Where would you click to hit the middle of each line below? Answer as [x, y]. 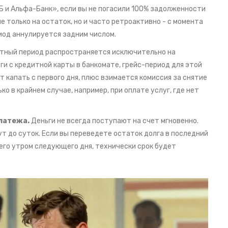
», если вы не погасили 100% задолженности [129, 9]
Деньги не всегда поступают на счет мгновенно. [114, 121]
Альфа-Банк [32, 9]
